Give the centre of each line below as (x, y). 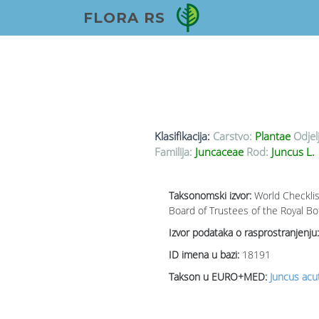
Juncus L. (291, 152)
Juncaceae (219, 152)
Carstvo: (232, 136)
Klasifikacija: (182, 136)
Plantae (272, 136)
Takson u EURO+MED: (219, 277)
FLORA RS (124, 18)
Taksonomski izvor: (211, 196)
